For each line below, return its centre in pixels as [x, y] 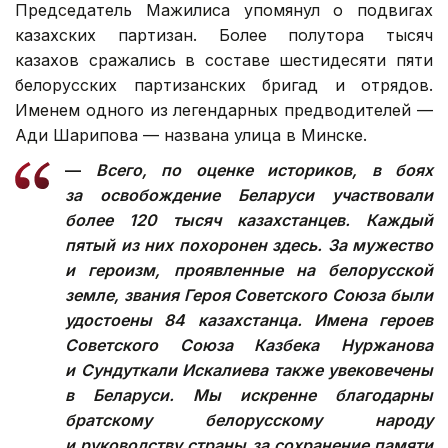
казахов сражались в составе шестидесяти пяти [224, 59]
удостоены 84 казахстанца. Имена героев [249, 319]
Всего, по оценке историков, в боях [264, 169]
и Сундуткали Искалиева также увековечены [249, 369]
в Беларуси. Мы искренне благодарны [249, 394]
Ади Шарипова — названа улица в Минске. [191, 134]
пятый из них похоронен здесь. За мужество [249, 244]
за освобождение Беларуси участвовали [249, 194]
